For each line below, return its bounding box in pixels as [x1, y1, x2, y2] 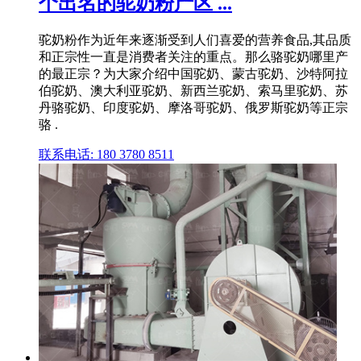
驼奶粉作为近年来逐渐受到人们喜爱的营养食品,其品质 [39, 32, 351, 47]
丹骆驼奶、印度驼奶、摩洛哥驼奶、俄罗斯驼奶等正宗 [39, 100, 348, 114]
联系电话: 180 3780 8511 [39, 147, 174, 161]
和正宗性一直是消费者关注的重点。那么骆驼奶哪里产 [39, 49, 348, 64]
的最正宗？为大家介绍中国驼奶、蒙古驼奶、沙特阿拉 [39, 66, 348, 81]
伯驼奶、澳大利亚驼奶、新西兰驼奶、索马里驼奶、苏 [39, 83, 348, 98]
